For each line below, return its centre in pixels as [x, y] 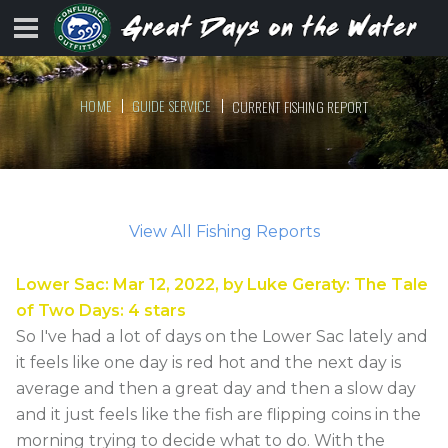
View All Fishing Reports [224, 231]
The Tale [391, 284]
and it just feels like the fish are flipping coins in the [218, 414]
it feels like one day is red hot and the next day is [208, 362]
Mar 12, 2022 [164, 284]
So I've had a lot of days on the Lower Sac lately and [222, 336]
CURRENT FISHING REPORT [299, 107]
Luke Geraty [296, 284]
